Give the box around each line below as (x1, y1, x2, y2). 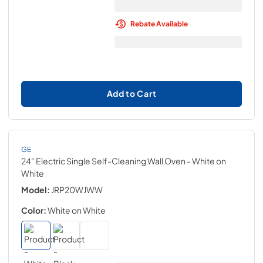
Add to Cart (106, 88, 157, 99)
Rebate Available (130, 19, 188, 28)
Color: (21, 205, 46, 215)
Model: (21, 184, 50, 195)
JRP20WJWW (51, 184, 103, 195)
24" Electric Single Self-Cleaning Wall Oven (21, 156, 186, 166)
